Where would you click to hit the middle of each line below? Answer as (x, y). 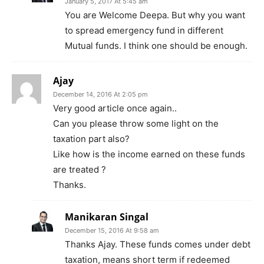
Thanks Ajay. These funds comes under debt (158, 244)
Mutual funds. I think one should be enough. (156, 45)
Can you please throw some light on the (136, 123)
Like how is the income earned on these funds (149, 154)
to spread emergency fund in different (144, 30)
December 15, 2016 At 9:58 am (112, 230)
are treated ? (80, 169)
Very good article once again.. (115, 108)
